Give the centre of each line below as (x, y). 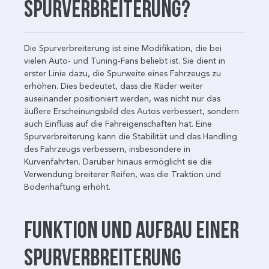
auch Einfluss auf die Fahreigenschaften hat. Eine (118, 124)
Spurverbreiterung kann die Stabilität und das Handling (131, 136)
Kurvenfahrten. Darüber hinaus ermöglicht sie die (118, 162)
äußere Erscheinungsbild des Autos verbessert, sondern (131, 111)
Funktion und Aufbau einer (131, 229)
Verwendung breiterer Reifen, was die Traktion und (122, 174)
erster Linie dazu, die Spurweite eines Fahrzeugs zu (122, 73)
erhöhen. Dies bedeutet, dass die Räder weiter (113, 86)
